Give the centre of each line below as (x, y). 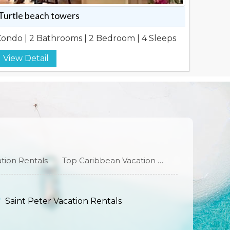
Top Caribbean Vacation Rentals (161, 161)
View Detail (26, 58)
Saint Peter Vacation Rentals (64, 201)
